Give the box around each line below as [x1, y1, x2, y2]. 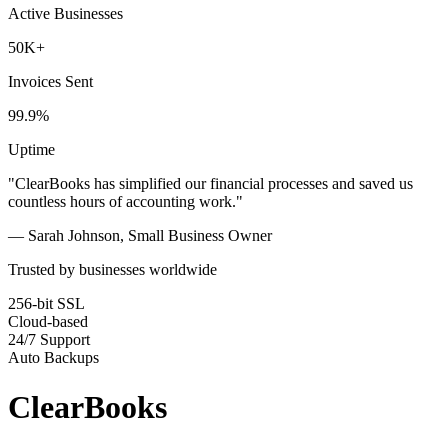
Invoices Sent [8, 73, 93, 91]
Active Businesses [8, 5, 123, 23]
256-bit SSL [8, 295, 85, 313]
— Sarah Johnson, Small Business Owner [8, 227, 272, 245]
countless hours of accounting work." [8, 193, 243, 211]
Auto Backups [8, 349, 99, 367]
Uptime [8, 141, 55, 159]
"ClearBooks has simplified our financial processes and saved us [8, 175, 413, 193]
